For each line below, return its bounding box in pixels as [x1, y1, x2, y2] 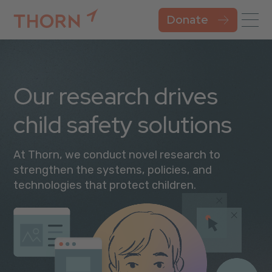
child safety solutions [13, 109, 233, 140]
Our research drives [13, 80, 219, 112]
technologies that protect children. [13, 178, 197, 192]
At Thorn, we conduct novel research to [13, 148, 221, 161]
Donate [166, 12, 208, 27]
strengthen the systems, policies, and [13, 163, 212, 177]
